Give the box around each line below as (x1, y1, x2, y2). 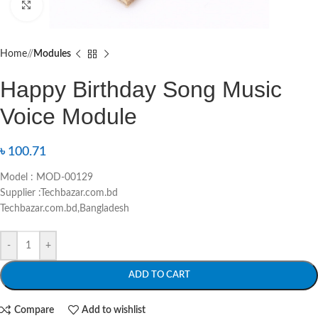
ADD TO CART (128, 270, 190, 280)
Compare (13, 305, 54, 315)
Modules (33, 49, 71, 60)
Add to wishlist (82, 305, 146, 315)
